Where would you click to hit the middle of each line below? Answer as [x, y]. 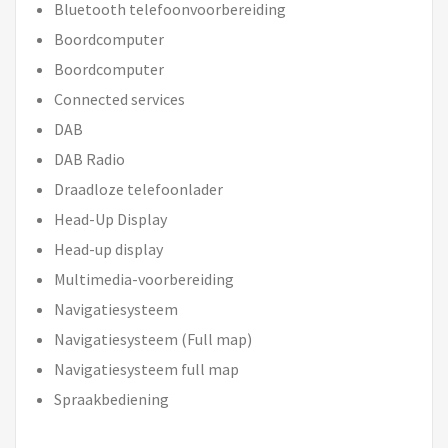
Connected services [119, 98]
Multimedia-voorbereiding [144, 278]
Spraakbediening [111, 398]
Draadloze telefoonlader [138, 188]
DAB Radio [89, 158]
